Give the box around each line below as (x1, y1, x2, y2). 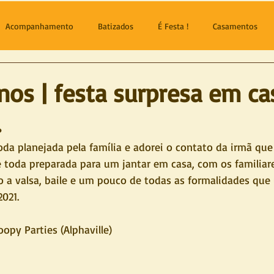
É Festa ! (158, 20, 188, 31)
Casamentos (213, 20, 257, 31)
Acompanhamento (6, 20, 73, 31)
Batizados (98, 20, 133, 31)
